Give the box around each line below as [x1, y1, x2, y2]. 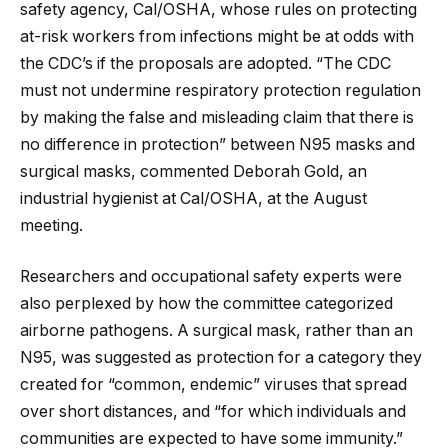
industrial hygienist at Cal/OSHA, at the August [20, 188, 367, 208]
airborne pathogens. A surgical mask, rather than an [20, 321, 413, 341]
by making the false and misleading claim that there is [20, 107, 414, 127]
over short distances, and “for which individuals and [20, 402, 406, 422]
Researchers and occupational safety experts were [20, 267, 402, 287]
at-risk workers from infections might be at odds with [20, 26, 414, 46]
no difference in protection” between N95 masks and [20, 134, 415, 154]
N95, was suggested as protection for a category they [20, 348, 422, 368]
